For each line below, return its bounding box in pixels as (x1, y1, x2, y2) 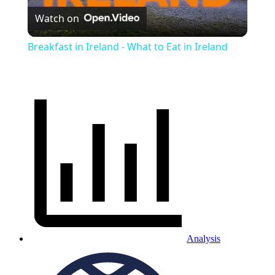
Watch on (34, 12, 79, 26)
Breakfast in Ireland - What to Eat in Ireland (27, 40, 228, 54)
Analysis (187, 233, 220, 244)
